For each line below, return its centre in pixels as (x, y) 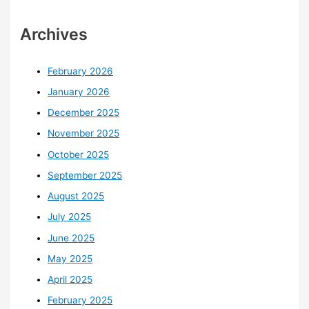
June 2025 (71, 238)
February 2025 (80, 300)
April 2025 (70, 280)
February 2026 (81, 71)
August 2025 (76, 196)
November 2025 (84, 133)
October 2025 (79, 154)
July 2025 (70, 217)
